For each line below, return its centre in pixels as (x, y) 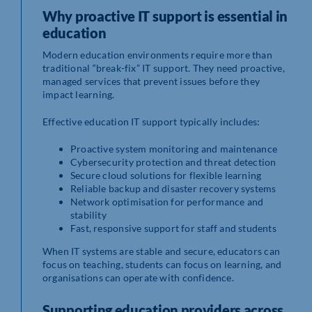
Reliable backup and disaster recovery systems (173, 188)
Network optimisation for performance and (167, 201)
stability (88, 214)
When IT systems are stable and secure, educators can (161, 251)
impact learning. (79, 94)
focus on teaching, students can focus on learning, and (162, 264)
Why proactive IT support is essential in (165, 16)
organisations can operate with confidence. (138, 277)
